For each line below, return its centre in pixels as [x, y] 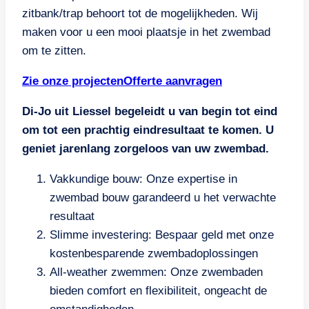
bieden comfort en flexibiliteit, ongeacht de [158, 291]
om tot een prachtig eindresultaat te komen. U [148, 130]
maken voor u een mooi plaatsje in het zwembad [146, 32]
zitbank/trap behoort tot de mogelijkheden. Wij [140, 14]
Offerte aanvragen [173, 81]
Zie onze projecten [73, 81]
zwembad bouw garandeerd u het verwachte [163, 198]
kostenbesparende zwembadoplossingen [154, 254]
